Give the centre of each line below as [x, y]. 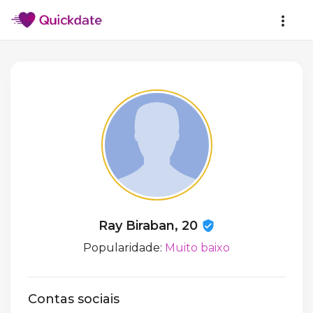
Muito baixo [197, 248]
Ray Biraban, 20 [150, 226]
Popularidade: [124, 248]
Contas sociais [74, 299]
